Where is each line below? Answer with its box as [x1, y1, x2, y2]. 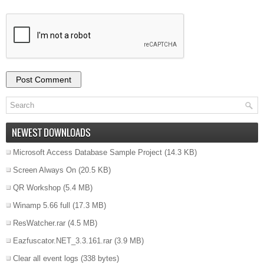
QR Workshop [13, 183, 61, 193]
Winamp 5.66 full [13, 201, 70, 210]
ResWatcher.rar [13, 219, 65, 228]
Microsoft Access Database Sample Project [13, 148, 162, 157]
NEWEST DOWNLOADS [12, 126, 91, 140]
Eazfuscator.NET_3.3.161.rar [13, 236, 112, 246]
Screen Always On [13, 166, 76, 175]
